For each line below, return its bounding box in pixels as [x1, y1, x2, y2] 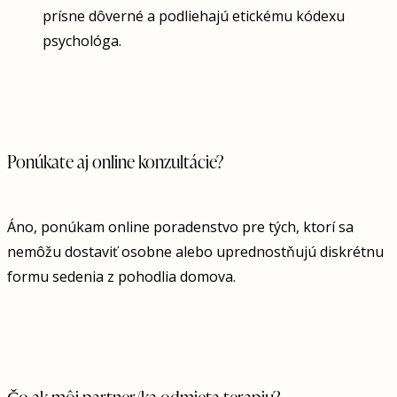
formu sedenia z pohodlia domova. [7, 266, 236, 286]
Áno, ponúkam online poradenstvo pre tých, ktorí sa [7, 216, 354, 237]
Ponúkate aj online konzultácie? [7, 148, 224, 174]
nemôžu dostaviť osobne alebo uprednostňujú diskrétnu [7, 241, 384, 261]
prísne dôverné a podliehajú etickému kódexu [43, 5, 345, 26]
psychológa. [43, 30, 121, 51]
